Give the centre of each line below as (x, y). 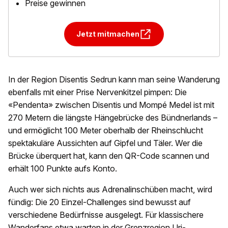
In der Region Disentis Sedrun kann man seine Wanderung (114, 80)
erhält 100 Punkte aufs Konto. (63, 169)
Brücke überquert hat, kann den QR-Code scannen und (109, 156)
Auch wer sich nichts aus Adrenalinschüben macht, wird (110, 190)
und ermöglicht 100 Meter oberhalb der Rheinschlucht (106, 131)
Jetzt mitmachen (108, 34)
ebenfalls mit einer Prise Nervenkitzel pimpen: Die (97, 92)
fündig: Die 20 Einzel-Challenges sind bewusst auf (99, 202)
